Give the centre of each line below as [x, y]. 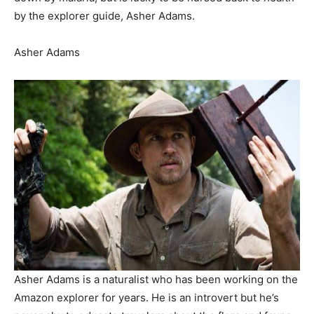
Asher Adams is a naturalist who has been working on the [156, 279]
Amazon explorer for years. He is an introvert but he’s [146, 297]
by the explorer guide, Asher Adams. [104, 15]
